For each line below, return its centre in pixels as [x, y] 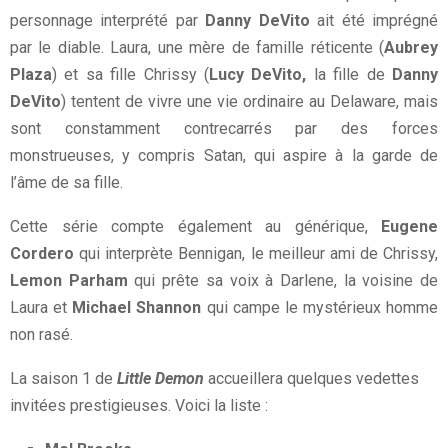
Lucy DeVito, [258, 74]
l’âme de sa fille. [66, 182]
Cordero [42, 253]
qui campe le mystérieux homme [319, 307]
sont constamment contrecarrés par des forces [224, 128]
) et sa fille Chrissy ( [130, 74]
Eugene [402, 226]
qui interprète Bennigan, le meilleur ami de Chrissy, [256, 253]
